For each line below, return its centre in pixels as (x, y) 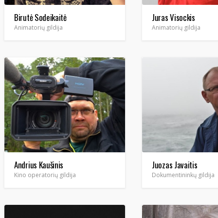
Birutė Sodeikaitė (40, 17)
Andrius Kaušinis (39, 165)
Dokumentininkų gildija (183, 175)
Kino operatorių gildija (45, 175)
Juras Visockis (173, 17)
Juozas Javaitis (175, 165)
